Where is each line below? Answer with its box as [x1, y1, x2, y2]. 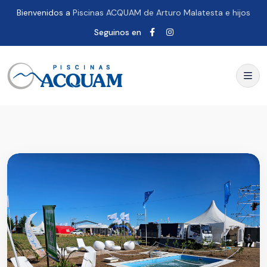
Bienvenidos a [17, 7, 73, 18]
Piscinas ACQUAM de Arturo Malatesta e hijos [73, 7, 250, 18]
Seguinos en [94, 27, 141, 38]
